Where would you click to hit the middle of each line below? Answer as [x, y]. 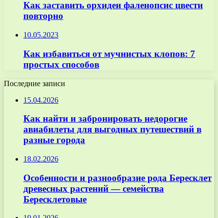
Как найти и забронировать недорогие [105, 119]
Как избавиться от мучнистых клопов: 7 [109, 54]
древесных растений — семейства [94, 188]
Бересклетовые [55, 199]
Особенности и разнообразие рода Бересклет [118, 178]
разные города [54, 140]
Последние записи [35, 83]
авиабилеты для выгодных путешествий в [112, 129]
